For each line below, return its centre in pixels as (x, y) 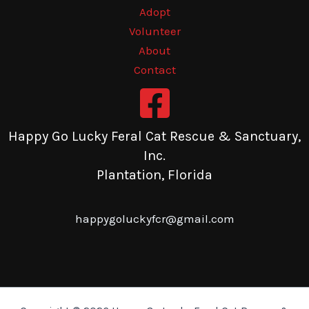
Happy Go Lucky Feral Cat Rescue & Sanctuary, (154, 137)
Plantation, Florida (154, 175)
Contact (154, 70)
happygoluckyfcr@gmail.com (154, 219)
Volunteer (154, 31)
